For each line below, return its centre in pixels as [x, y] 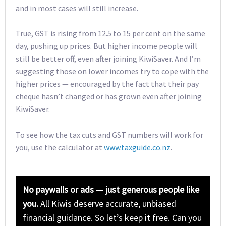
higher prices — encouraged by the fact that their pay [107, 84]
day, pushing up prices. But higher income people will [106, 46]
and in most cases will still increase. [77, 8]
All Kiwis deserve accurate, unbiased [107, 203]
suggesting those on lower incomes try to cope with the [112, 71]
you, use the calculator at [60, 147]
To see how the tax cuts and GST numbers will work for [109, 134]
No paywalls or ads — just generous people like [111, 189]
